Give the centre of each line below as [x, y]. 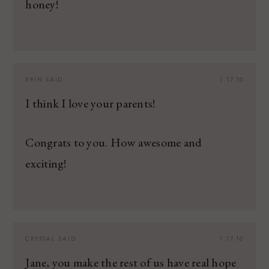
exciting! [46, 163]
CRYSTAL [41, 238]
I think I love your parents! [90, 103]
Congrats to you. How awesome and [114, 142]
